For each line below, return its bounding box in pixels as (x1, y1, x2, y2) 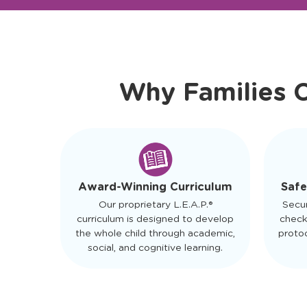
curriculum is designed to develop (77, 274, 234, 286)
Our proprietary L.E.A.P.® (98, 260, 212, 271)
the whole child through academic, (75, 288, 235, 300)
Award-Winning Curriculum (78, 241, 232, 255)
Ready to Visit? (98, 33, 241, 55)
